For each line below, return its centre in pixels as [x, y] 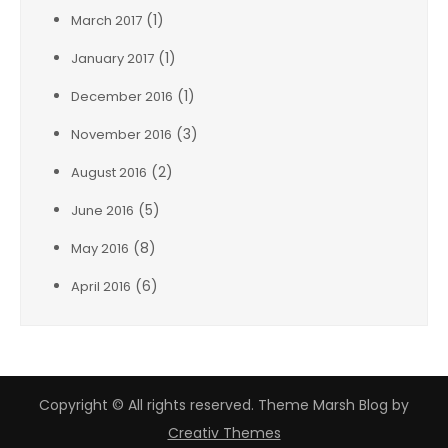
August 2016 [109, 172]
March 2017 [106, 20]
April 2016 [101, 286]
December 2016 [122, 96]
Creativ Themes [224, 433]
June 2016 [102, 210]
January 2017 [112, 58]
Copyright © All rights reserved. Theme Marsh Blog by [224, 405]
